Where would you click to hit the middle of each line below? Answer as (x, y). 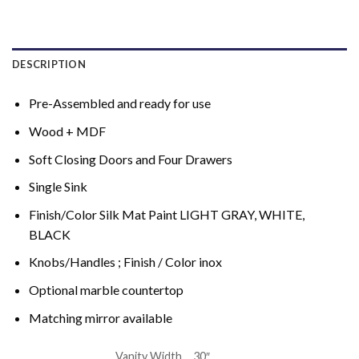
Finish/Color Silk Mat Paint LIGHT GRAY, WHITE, (166, 214)
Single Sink (58, 187)
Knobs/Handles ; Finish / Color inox (125, 262)
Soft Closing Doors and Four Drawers (130, 159)
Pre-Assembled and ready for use (119, 103)
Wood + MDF (67, 131)
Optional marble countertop (106, 289)
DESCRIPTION (49, 65)
